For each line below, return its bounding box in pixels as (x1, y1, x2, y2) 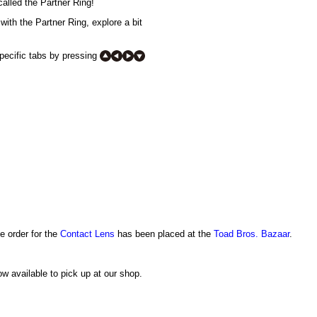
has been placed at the (114, 229, 214, 240)
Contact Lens (59, 229, 115, 240)
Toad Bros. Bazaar (213, 229, 289, 240)
